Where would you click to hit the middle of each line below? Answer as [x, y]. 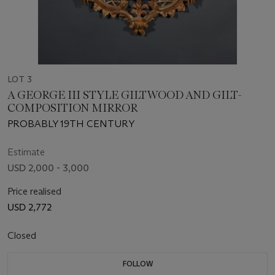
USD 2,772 [29, 207]
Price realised [34, 192]
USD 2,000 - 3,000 [48, 168]
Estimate [26, 152]
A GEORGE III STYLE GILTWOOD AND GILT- [125, 95]
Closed [23, 236]
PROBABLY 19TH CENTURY [71, 124]
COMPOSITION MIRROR [72, 108]
